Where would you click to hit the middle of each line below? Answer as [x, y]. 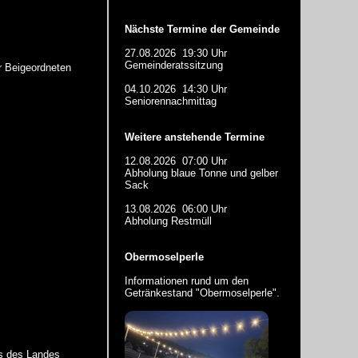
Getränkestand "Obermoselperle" [201, 293]
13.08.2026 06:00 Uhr [176, 209]
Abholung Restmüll [168, 221]
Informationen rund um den [187, 281]
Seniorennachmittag [171, 101]
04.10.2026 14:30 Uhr [176, 89]
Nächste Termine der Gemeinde [202, 29]
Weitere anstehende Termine [195, 137]
